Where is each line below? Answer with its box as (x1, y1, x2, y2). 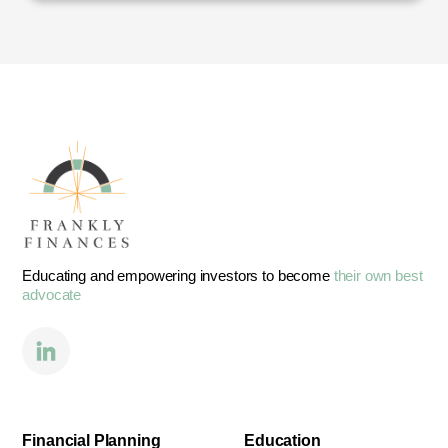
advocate (22, 286, 82, 304)
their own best (333, 267, 423, 285)
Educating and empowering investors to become (22, 267, 334, 285)
